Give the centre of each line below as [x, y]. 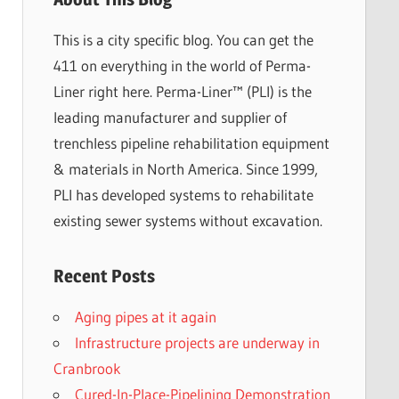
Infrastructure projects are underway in [197, 342]
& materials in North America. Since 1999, [185, 168]
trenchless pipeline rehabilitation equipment [191, 142]
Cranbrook [87, 368]
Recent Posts [104, 276]
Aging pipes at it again [145, 316]
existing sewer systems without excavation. [187, 220]
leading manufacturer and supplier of [170, 117]
